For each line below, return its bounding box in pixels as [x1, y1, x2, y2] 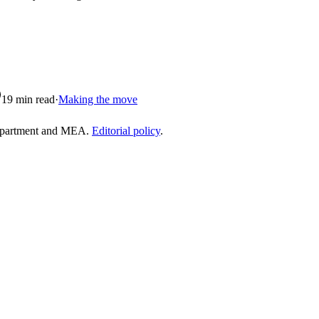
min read [13, 93, 55, 106]
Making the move [58, 93, 137, 106]
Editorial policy [92, 125, 160, 137]
